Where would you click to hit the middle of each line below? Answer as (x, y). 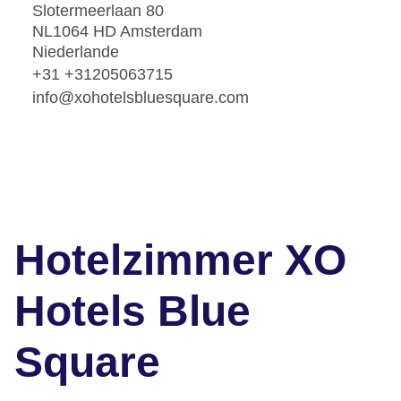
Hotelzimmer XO (180, 260)
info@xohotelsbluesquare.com (141, 97)
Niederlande (76, 52)
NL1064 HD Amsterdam (117, 32)
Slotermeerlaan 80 (98, 11)
